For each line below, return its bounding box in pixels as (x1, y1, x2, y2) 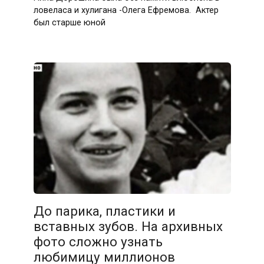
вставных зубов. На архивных (33, 219, 223, 235)
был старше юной (33, 18, 105, 28)
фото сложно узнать (33, 234, 163, 250)
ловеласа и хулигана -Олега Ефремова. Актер (33, 5, 221, 16)
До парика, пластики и (33, 203, 176, 219)
